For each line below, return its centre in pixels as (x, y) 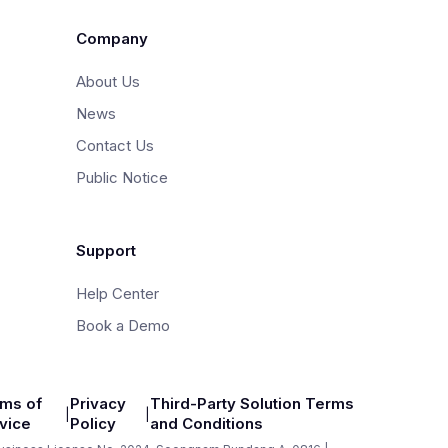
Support (106, 251)
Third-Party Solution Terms (251, 404)
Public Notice (122, 178)
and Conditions (206, 424)
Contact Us (115, 146)
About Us (108, 82)
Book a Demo (123, 326)
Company (112, 39)
